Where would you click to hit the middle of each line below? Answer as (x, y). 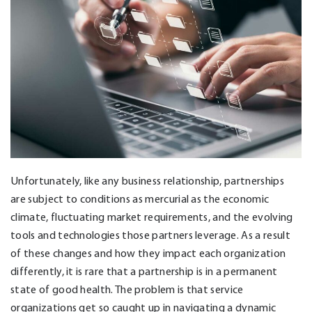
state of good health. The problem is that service (127, 289)
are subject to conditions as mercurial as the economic (140, 198)
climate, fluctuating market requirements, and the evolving (152, 217)
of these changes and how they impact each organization (148, 253)
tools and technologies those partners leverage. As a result (150, 235)
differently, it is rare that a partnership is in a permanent (144, 271)
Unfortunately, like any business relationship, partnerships (147, 180)
